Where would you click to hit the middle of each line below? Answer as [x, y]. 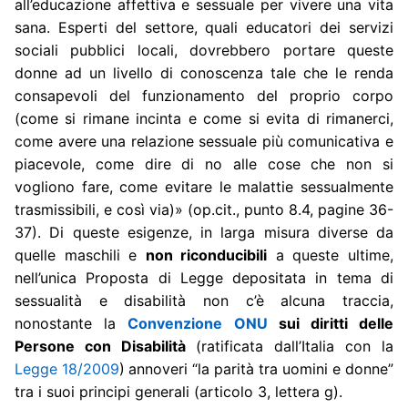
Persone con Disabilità [105, 347]
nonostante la [71, 324]
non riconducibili [206, 255]
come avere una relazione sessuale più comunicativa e [204, 142]
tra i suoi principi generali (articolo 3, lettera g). [178, 392]
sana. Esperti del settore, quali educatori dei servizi [204, 28]
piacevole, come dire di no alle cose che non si [204, 164]
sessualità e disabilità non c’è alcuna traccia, [204, 301]
